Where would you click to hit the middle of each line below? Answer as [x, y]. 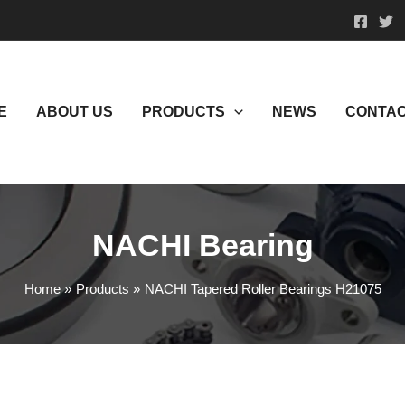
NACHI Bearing [202, 245]
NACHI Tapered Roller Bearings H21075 [263, 289]
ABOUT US [75, 112]
